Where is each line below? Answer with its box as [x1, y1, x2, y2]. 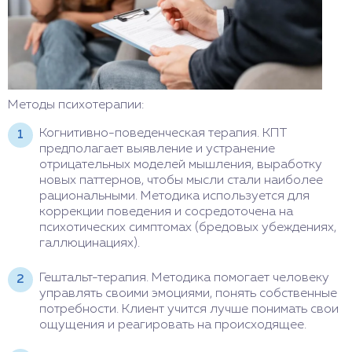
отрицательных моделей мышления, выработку [39, 159, 322, 172]
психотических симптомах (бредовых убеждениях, [39, 222, 336, 235]
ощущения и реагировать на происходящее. [39, 319, 306, 332]
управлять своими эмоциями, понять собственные [39, 288, 337, 301]
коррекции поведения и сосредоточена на [39, 206, 293, 219]
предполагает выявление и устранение [39, 143, 275, 156]
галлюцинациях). [39, 237, 140, 251]
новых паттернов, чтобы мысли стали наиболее [39, 174, 323, 188]
